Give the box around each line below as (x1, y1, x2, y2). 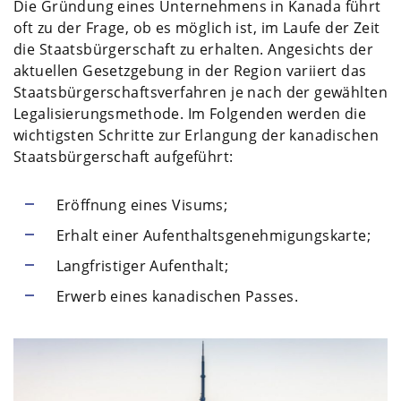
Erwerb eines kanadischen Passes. (55, 286, 298, 306)
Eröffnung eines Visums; (55, 194, 228, 215)
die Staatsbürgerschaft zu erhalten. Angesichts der (13, 38, 374, 59)
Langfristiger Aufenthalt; (55, 255, 229, 276)
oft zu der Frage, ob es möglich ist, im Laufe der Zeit (13, 17, 380, 38)
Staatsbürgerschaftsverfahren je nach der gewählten (13, 81, 388, 102)
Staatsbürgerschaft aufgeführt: (13, 146, 234, 166)
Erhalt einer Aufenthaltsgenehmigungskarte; (55, 225, 371, 245)
